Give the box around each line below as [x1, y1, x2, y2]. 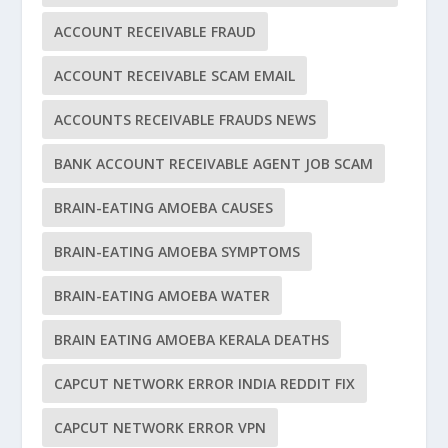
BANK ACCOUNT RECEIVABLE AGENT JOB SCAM [54, 154, 374, 174]
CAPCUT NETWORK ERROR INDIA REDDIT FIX [54, 374, 356, 394]
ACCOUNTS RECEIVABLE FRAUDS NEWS [54, 110, 317, 130]
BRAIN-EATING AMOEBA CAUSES [54, 198, 274, 218]
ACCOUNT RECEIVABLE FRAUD [54, 22, 257, 42]
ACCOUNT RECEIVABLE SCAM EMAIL [54, 66, 296, 86]
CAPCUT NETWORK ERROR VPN [54, 418, 267, 438]
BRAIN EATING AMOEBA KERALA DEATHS [54, 330, 330, 350]
